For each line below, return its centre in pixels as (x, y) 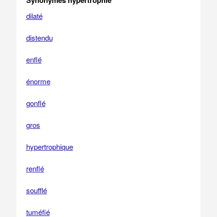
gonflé (36, 103)
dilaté (34, 16)
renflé (35, 168)
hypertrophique (49, 147)
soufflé (36, 190)
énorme (38, 81)
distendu (39, 38)
